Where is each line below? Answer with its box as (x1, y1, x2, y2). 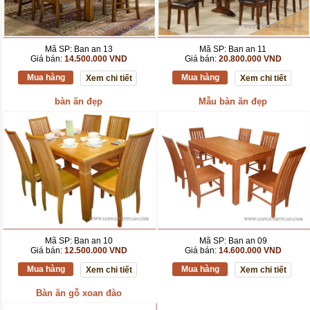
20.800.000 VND (218, 54, 282, 64)
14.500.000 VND (64, 54, 127, 64)
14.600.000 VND (218, 246, 282, 256)
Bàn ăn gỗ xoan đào (35, 288, 122, 299)
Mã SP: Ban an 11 (199, 44, 266, 55)
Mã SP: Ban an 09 (199, 236, 267, 246)
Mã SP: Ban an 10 (44, 236, 113, 246)
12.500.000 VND (64, 246, 127, 256)
